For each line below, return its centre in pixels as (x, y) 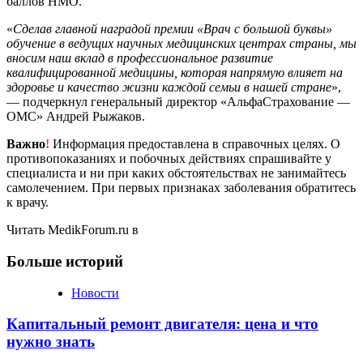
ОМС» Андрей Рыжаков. (76, 117)
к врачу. (28, 203)
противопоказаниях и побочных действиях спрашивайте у (169, 159)
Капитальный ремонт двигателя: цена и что (162, 324)
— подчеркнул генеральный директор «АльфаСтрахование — (178, 102)
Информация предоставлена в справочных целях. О (195, 144)
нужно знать (51, 342)
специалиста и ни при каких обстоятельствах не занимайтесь (176, 173)
